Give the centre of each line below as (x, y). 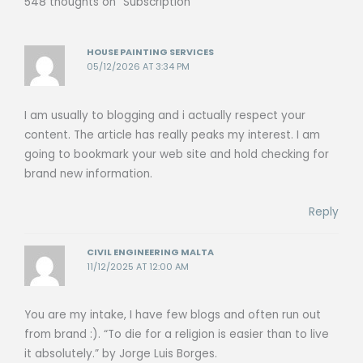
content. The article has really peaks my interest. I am (172, 135)
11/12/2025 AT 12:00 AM (138, 267)
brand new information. (88, 173)
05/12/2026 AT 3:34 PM (139, 67)
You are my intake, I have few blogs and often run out (173, 315)
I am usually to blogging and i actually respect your (165, 115)
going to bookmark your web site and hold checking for (177, 154)
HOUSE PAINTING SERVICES (151, 53)
